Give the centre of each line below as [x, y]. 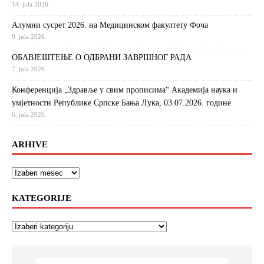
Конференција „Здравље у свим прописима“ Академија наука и [125, 90]
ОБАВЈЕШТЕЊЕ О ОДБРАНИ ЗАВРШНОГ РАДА [102, 57]
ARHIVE [30, 144]
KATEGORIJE [42, 198]
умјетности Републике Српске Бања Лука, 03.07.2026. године [121, 103]
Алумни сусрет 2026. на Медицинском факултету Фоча [110, 25]
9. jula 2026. [29, 36]
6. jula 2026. [29, 114]
